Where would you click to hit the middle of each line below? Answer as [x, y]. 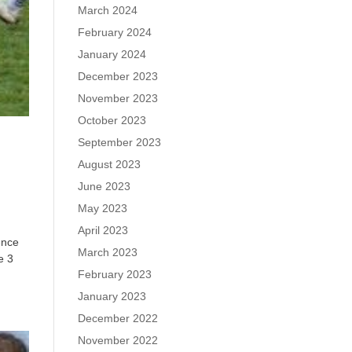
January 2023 [112, 296]
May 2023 [102, 208]
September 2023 [119, 142]
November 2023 [117, 98]
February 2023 [114, 274]
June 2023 [104, 186]
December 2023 [117, 76]
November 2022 [117, 340]
